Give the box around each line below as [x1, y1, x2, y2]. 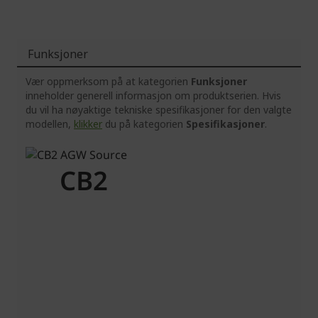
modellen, [26, 117, 74, 131]
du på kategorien [102, 117, 186, 131]
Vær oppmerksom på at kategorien [26, 75, 191, 89]
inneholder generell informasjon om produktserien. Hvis [26, 89, 281, 103]
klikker [74, 117, 102, 131]
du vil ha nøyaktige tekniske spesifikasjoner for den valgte [26, 103, 292, 117]
